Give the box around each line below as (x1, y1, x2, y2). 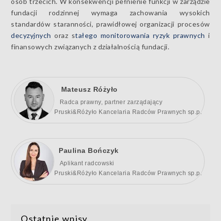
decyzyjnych (11, 31, 51, 39)
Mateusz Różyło (54, 85, 118, 93)
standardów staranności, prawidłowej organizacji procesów (11, 20, 210, 28)
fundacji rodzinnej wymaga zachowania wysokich (11, 8, 210, 17)
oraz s (51, 31, 75, 39)
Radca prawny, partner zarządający (54, 98, 163, 106)
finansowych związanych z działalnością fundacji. (11, 42, 170, 51)
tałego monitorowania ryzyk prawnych (75, 31, 205, 39)
